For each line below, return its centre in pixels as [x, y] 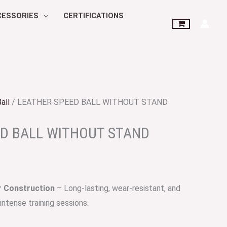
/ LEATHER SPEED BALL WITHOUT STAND [89, 102]
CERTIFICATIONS [93, 16]
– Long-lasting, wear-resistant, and [118, 188]
